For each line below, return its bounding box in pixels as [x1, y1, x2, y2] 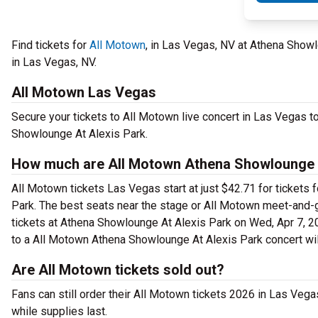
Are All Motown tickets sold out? [11, 261, 224, 278]
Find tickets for [11, 38, 89, 52]
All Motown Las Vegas [11, 84, 156, 101]
